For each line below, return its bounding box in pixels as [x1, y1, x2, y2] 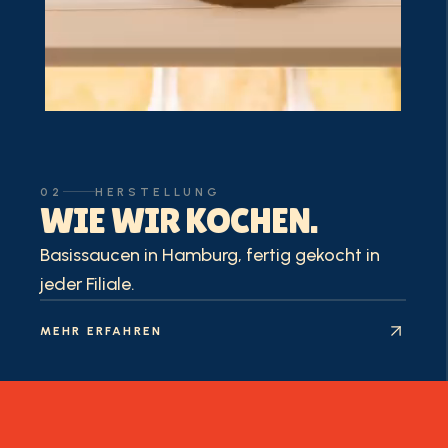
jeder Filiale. [40, 272, 135, 295]
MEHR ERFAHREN [40, 323, 163, 338]
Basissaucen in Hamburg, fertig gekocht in [40, 243, 380, 266]
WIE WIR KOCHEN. [40, 199, 317, 241]
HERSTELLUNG [94, 184, 221, 199]
